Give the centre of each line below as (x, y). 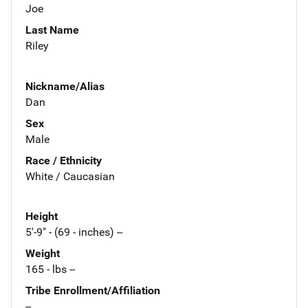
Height (42, 217)
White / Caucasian (70, 176)
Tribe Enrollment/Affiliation (93, 291)
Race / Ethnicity (64, 160)
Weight (43, 254)
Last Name (52, 30)
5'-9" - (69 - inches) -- (74, 232)
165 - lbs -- (50, 269)
